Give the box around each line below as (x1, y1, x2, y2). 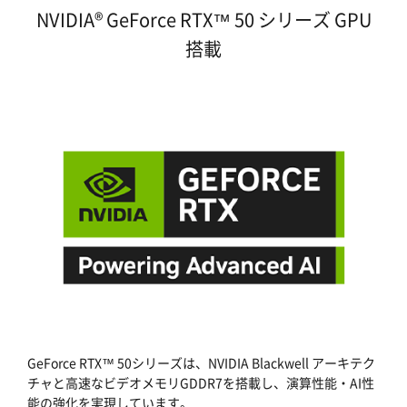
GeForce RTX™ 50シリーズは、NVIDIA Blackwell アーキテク (27, 353, 375, 372)
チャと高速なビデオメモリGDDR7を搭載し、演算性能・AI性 (27, 373, 374, 392)
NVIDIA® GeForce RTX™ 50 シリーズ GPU (35, 5, 372, 33)
